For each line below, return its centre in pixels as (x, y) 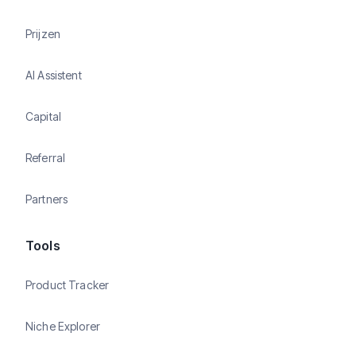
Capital (43, 117)
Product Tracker (68, 285)
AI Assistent (54, 75)
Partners (47, 199)
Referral (46, 158)
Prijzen (43, 34)
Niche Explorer (63, 327)
